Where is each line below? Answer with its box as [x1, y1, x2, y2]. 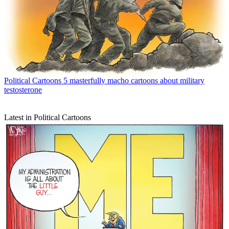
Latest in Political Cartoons [4, 112, 91, 122]
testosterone [4, 85, 42, 94]
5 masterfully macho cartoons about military [63, 76, 204, 85]
